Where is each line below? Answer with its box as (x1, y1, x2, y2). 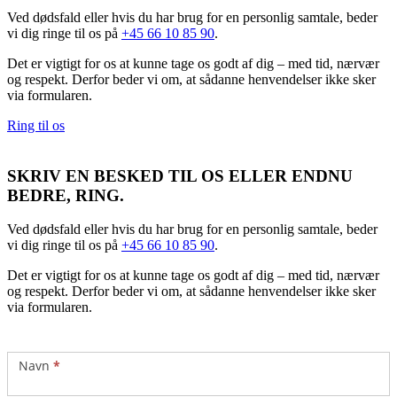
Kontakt (6, 329, 58, 349)
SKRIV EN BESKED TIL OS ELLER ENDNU (7, 166, 353, 185)
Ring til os (7, 117, 65, 133)
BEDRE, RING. (7, 185, 124, 205)
